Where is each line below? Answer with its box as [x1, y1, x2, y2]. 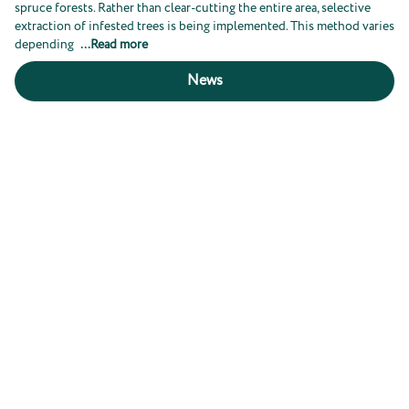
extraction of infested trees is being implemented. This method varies [15, 17, 394, 36]
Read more [90, 36, 148, 54]
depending [15, 36, 77, 54]
